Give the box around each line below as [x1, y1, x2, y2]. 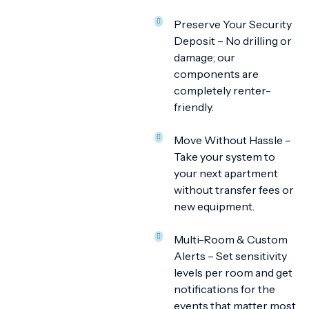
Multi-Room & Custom [174, 232, 288, 246]
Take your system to [174, 150, 275, 163]
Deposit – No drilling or [174, 34, 292, 48]
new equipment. [174, 199, 255, 213]
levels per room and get [174, 266, 292, 279]
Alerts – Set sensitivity [174, 249, 287, 263]
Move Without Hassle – [174, 133, 291, 147]
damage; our [174, 50, 235, 64]
